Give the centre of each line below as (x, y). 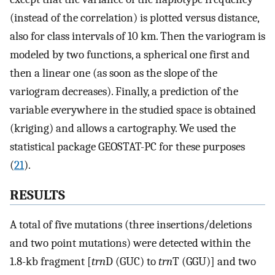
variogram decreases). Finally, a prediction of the (124, 91)
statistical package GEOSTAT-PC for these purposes (127, 146)
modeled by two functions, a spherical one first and (130, 54)
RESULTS (37, 195)
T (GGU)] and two (214, 262)
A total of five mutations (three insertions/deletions (131, 225)
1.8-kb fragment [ (51, 262)
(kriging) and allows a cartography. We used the (123, 128)
